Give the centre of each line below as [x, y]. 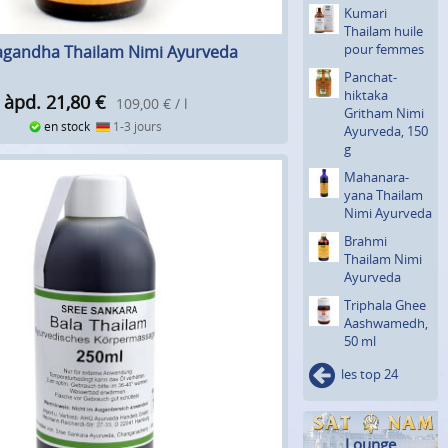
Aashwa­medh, [386, 322]
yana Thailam [383, 194]
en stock [69, 127]
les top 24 [369, 373]
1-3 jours [135, 127]
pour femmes [384, 48]
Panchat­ [370, 76]
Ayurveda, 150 [386, 130]
